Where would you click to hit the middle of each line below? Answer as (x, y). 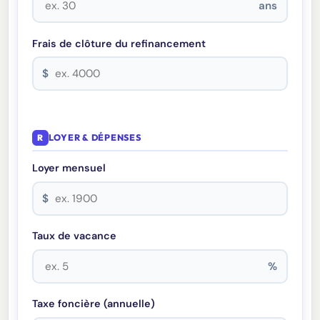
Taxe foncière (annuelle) (94, 304)
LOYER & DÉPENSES (95, 138)
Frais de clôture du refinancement (119, 43)
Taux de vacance (75, 236)
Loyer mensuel (69, 168)
